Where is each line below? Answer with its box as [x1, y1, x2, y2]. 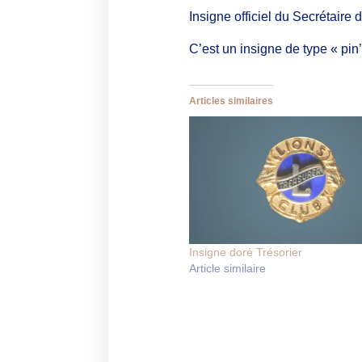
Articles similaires [189, 95, 274, 107]
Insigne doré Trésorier [189, 245, 303, 259]
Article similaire [189, 261, 267, 275]
